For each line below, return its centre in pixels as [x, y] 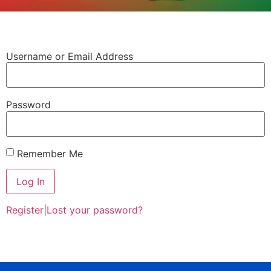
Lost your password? [95, 210]
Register [25, 210]
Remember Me [50, 153]
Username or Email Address [70, 57]
